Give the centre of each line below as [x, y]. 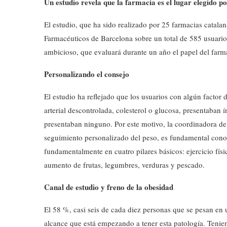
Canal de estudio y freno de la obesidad [109, 187]
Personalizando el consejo [87, 74]
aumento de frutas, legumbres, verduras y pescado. [124, 165]
